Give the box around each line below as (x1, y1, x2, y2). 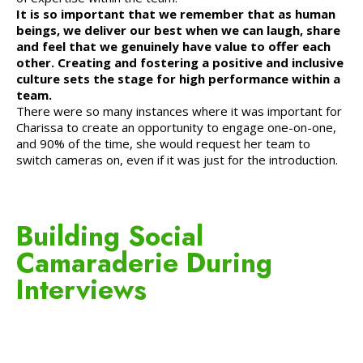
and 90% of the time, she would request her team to (16, 135, 310, 152)
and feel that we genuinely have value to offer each (16, 37, 331, 54)
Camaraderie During (16, 243, 272, 282)
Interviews (16, 270, 147, 309)
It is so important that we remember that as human (16, 5, 335, 22)
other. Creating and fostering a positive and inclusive (16, 53, 344, 70)
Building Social (16, 216, 203, 255)
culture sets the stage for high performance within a (16, 70, 340, 87)
